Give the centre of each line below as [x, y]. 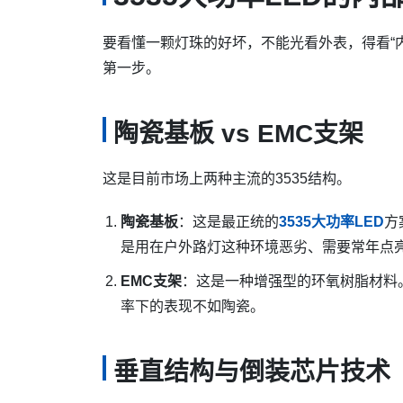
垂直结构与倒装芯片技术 [252, 372]
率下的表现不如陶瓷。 [193, 306]
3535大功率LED [331, 222]
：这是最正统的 [228, 222]
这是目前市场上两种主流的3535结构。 [227, 179]
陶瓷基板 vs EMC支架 [238, 134]
